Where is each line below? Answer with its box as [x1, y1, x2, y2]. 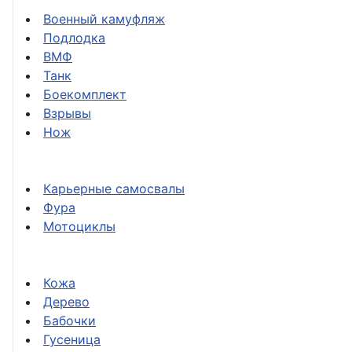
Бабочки [43, 313, 96, 329]
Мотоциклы [43, 218, 115, 235]
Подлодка [43, 30, 105, 46]
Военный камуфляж [43, 11, 165, 27]
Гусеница [43, 332, 101, 348]
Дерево [43, 294, 90, 310]
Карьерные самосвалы [43, 181, 185, 197]
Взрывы [43, 105, 91, 122]
